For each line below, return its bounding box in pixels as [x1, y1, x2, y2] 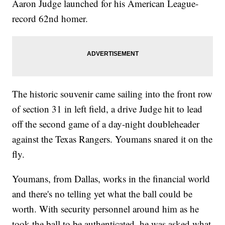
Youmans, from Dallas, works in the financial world [12, 172, 210, 185]
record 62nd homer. [12, 12, 88, 25]
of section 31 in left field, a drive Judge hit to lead [12, 102, 203, 116]
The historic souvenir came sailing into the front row [12, 87, 213, 100]
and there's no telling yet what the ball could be [12, 187, 193, 200]
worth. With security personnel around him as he [12, 202, 199, 215]
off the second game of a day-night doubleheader [12, 118, 200, 131]
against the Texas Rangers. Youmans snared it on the [12, 133, 213, 146]
